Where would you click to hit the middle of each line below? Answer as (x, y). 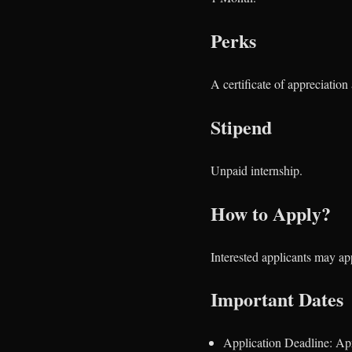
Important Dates (277, 299)
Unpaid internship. (257, 170)
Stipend (241, 126)
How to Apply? (271, 213)
